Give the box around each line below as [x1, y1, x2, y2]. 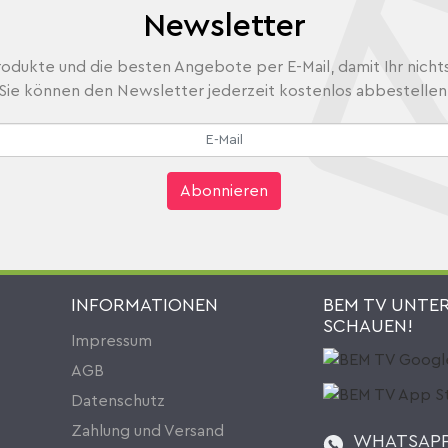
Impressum [71, 333, 152, 349]
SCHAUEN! [323, 317, 413, 335]
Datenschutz [71, 393, 165, 409]
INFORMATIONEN [71, 296, 218, 314]
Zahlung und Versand [71, 423, 224, 439]
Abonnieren [180, 183, 268, 199]
